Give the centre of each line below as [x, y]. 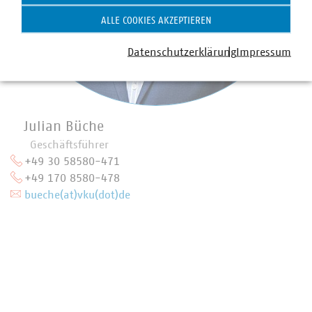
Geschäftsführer [69, 145]
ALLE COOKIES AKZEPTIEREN [156, 21]
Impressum [264, 52]
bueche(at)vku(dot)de [77, 195]
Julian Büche [64, 127]
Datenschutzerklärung [182, 52]
